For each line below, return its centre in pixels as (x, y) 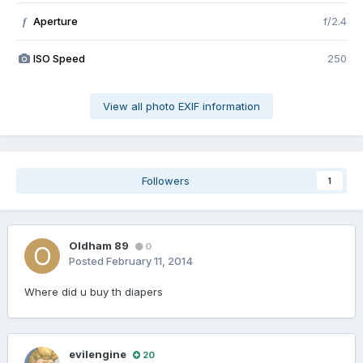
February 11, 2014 (149, 261)
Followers (165, 181)
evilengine (98, 354)
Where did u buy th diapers (94, 292)
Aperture (55, 21)
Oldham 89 (99, 246)
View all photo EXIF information (181, 107)
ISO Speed (59, 59)
